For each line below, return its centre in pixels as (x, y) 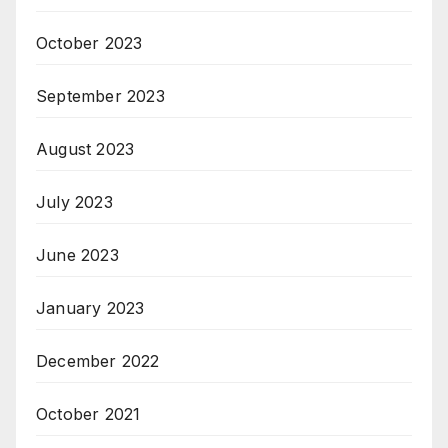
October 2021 (88, 414)
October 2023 (89, 43)
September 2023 (100, 96)
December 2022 (98, 361)
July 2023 (74, 202)
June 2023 (77, 255)
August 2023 (85, 149)
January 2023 (90, 308)
